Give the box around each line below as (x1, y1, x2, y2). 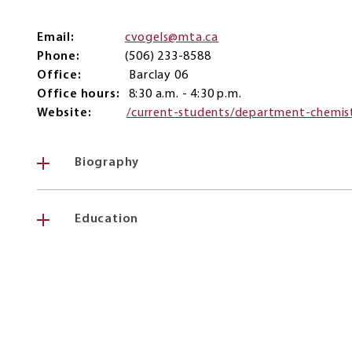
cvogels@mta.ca (124, 31, 219, 45)
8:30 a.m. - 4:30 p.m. (128, 88, 242, 101)
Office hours (37, 88, 116, 101)
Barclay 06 (129, 69, 189, 82)
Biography (75, 156, 140, 170)
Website (37, 107, 88, 120)
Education (75, 213, 139, 226)
